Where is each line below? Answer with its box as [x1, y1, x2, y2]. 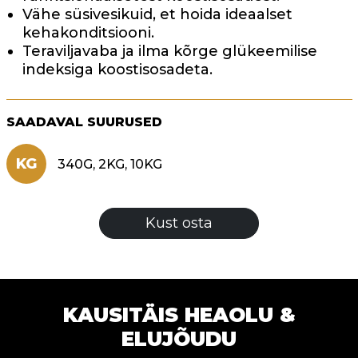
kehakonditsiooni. [22, 24, 154, 42]
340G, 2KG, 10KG [54, 157, 162, 173]
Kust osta [145, 214, 213, 233]
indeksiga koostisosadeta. [22, 61, 213, 79]
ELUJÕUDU [121, 327, 237, 352]
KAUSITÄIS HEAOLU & [62, 303, 296, 328]
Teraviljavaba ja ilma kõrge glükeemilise [22, 42, 317, 61]
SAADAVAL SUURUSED [6, 114, 162, 130]
